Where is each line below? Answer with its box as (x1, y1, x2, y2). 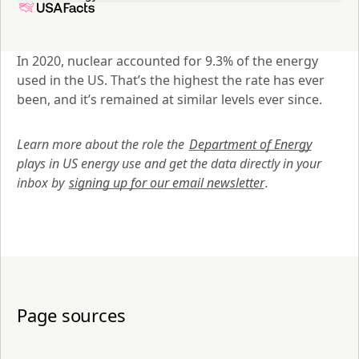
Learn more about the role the (17, 135, 188, 153)
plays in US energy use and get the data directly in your (17, 154, 321, 172)
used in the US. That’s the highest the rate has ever (17, 71, 325, 89)
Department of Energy (188, 135, 312, 153)
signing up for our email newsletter (68, 173, 264, 192)
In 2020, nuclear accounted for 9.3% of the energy (17, 51, 318, 70)
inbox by (17, 173, 67, 192)
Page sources (17, 302, 126, 327)
